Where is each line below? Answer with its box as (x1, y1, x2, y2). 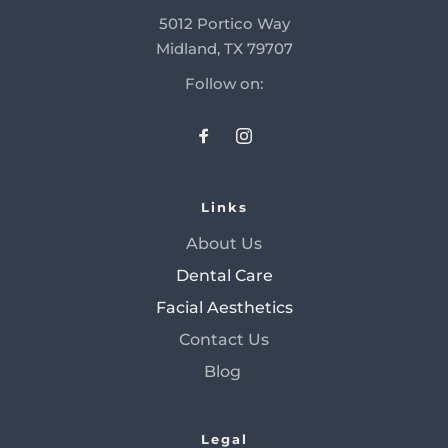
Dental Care (175, 265, 273, 285)
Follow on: (185, 73, 263, 93)
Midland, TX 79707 (155, 38, 293, 58)
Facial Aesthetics (155, 297, 293, 317)
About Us (186, 233, 262, 253)
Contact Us (179, 329, 269, 349)
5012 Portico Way (158, 13, 290, 33)
